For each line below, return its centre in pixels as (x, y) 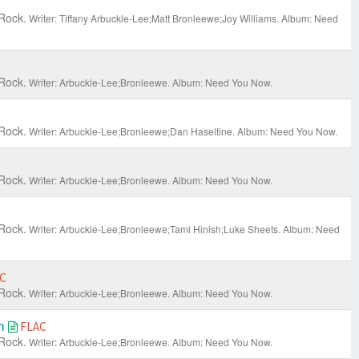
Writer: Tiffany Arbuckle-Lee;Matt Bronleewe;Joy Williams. (153, 18)
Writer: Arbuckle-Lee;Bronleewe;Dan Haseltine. (131, 131)
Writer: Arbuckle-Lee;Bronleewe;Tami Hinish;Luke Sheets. (154, 229)
